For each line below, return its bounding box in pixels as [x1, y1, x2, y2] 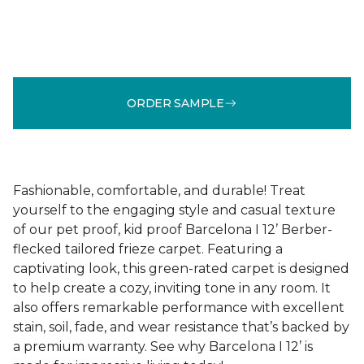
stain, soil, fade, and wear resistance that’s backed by [13, 319, 349, 335]
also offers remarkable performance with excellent [13, 300, 344, 315]
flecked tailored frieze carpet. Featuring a [13, 241, 283, 257]
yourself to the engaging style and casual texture [13, 202, 336, 218]
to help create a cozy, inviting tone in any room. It [13, 280, 331, 296]
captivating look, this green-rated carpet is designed [13, 261, 349, 276]
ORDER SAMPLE [127, 95, 224, 110]
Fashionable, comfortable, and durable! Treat [13, 183, 305, 198]
